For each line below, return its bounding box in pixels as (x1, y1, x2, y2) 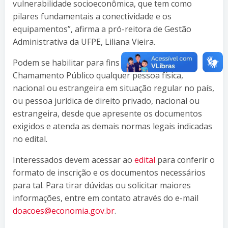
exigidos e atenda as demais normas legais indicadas (13, 120, 212, 132)
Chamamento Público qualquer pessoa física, (13, 69, 183, 81)
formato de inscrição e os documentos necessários (13, 166, 206, 178)
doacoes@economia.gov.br (13, 205, 115, 216)
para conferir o (155, 154, 215, 165)
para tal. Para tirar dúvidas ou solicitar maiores (13, 179, 191, 191)
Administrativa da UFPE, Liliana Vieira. (13, 36, 155, 47)
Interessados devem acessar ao (13, 154, 134, 165)
